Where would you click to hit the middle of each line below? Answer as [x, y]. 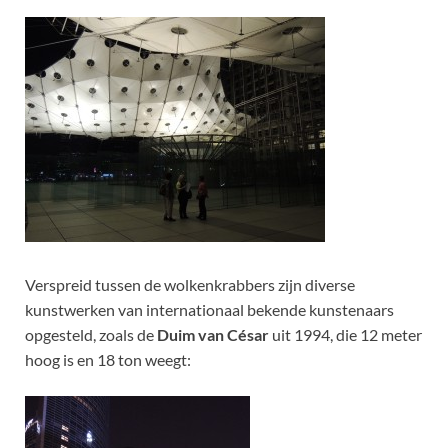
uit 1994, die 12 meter [345, 335]
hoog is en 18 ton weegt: [108, 360]
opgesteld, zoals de [91, 335]
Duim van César [213, 335]
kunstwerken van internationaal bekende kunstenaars [209, 310]
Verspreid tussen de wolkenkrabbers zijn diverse [190, 285]
